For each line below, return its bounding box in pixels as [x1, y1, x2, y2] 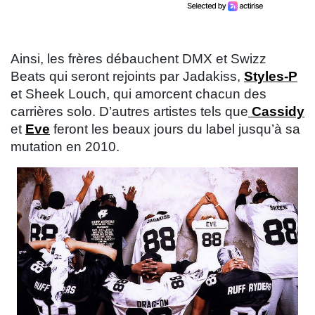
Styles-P [244, 69, 297, 84]
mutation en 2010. [11, 139, 120, 155]
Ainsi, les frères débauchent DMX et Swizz [11, 51, 266, 67]
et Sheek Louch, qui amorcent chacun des [11, 86, 266, 102]
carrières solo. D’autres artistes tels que [11, 104, 248, 120]
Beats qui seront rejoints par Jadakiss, [11, 69, 244, 84]
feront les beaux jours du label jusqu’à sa [50, 122, 300, 137]
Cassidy [248, 104, 304, 120]
